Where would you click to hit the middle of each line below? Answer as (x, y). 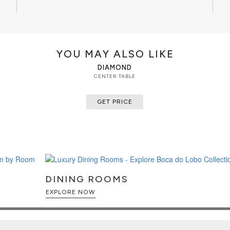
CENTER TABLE (115, 76)
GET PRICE (115, 101)
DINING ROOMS (87, 179)
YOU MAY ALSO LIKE (115, 54)
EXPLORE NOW (71, 192)
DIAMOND (115, 67)
